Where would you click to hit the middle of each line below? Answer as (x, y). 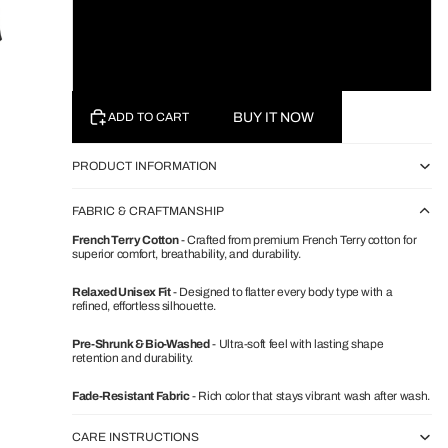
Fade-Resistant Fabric (131, 396)
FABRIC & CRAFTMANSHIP (148, 210)
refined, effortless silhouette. (144, 306)
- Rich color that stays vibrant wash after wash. (309, 396)
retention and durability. (132, 358)
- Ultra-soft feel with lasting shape (296, 344)
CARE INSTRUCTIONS (135, 436)
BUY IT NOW (273, 117)
